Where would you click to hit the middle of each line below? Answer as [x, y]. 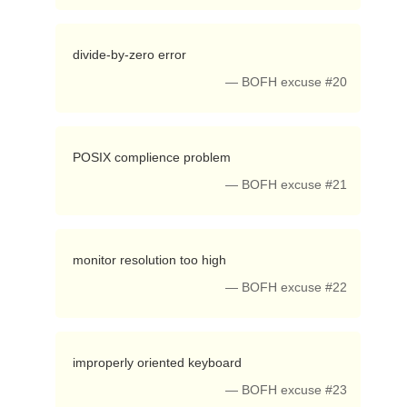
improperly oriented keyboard [159, 362]
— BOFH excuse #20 [287, 82]
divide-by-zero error [131, 55]
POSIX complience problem [153, 157]
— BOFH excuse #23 [287, 390]
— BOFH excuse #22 [287, 288]
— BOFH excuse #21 [287, 185]
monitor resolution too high [151, 260]
